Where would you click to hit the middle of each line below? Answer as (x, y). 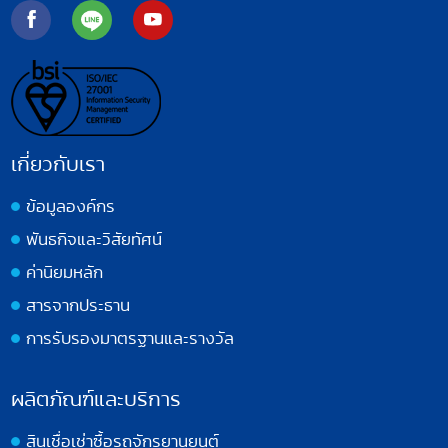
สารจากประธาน (78, 304)
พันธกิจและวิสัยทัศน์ (94, 238)
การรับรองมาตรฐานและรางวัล (130, 337)
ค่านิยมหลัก (65, 271)
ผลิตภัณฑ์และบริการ (96, 398)
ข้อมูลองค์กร (71, 205)
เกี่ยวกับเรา (58, 163)
